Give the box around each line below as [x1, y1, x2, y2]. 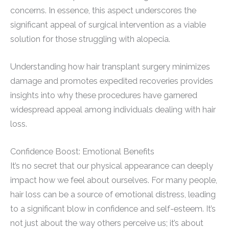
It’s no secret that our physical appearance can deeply [10, 161, 213, 171]
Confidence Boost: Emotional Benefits [10, 147, 154, 157]
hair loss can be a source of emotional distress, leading [10, 190, 216, 200]
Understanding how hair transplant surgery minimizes [10, 62, 210, 72]
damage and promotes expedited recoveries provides [10, 76, 213, 86]
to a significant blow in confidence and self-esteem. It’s [10, 204, 216, 214]
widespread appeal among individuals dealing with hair [10, 105, 216, 115]
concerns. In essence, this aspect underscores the [10, 5, 196, 15]
